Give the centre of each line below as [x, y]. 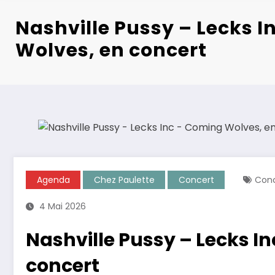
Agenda [53, 180]
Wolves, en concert [111, 51]
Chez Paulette [124, 180]
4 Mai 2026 [63, 207]
